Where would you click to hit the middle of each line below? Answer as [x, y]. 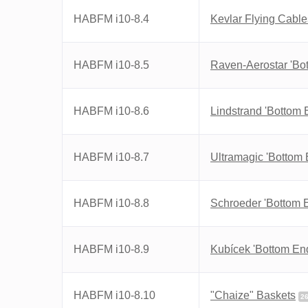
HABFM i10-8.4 [111, 19]
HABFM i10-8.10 [114, 295]
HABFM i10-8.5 [111, 65]
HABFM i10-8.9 [111, 249]
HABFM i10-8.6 [111, 111]
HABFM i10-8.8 [111, 203]
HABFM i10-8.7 [111, 157]
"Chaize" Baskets [253, 295]
